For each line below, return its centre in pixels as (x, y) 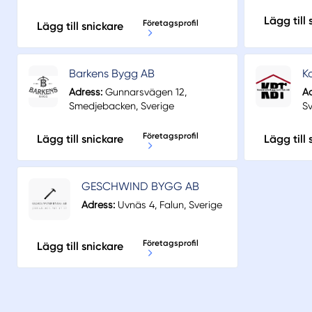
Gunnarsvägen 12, (144, 92)
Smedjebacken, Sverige (121, 106)
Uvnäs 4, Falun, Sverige (169, 205)
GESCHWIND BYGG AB (140, 187)
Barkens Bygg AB (111, 74)
